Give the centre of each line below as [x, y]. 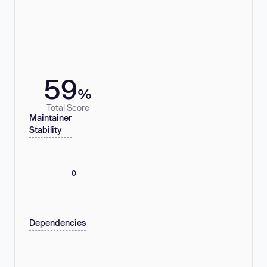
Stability [46, 130]
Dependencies [58, 223]
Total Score [68, 107]
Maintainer [50, 118]
